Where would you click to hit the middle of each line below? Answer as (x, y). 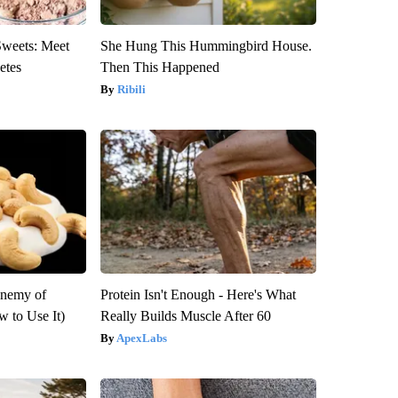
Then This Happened (159, 67)
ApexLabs (141, 338)
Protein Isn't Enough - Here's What (198, 294)
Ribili (131, 89)
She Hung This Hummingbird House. (206, 45)
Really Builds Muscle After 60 (185, 315)
